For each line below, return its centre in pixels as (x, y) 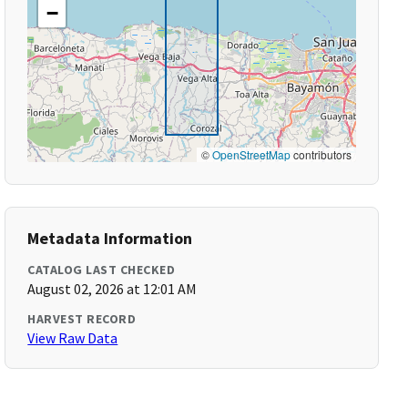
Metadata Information (110, 238)
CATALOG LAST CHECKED (102, 270)
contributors (321, 154)
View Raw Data (73, 338)
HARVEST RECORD (82, 319)
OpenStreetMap (251, 154)
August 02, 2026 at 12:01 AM (112, 289)
